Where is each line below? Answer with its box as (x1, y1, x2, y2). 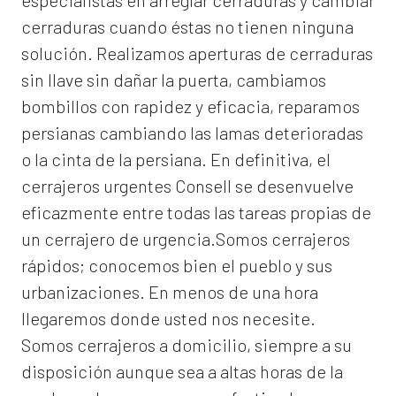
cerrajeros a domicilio (77, 334, 247, 356)
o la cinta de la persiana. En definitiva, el (21, 148, 331, 171)
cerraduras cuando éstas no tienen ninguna (21, 16, 354, 38)
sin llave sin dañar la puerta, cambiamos (21, 69, 326, 91)
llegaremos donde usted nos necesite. (21, 308, 316, 330)
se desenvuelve (235, 175, 354, 197)
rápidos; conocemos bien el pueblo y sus (21, 255, 332, 277)
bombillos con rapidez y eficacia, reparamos (21, 95, 360, 118)
